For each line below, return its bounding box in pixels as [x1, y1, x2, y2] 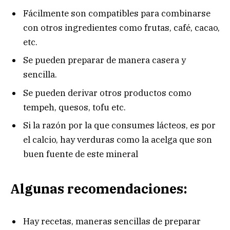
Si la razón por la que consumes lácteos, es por [23, 120, 216, 131]
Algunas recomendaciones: [10, 180, 187, 197]
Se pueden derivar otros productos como [23, 87, 191, 99]
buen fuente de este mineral [23, 148, 138, 160]
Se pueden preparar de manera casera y [23, 54, 186, 66]
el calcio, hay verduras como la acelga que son [23, 134, 212, 146]
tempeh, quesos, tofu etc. [23, 101, 126, 113]
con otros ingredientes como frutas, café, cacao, [23, 22, 220, 33]
